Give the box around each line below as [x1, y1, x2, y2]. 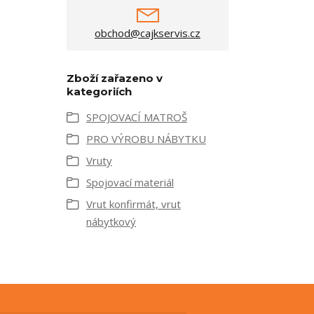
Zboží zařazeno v [67, 71, 163, 85]
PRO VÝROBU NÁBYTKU [86, 132, 206, 146]
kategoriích [67, 85, 132, 98]
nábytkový [86, 214, 136, 228]
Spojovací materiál [86, 175, 174, 189]
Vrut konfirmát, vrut [86, 197, 181, 211]
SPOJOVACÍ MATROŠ [86, 110, 187, 124]
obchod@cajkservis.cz [95, 26, 200, 40]
